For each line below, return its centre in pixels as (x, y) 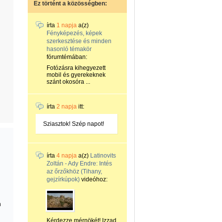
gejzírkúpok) (63, 179)
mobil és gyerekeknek (76, 75)
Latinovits (103, 156)
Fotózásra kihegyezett (76, 68)
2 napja (67, 107)
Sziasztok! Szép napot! (74, 124)
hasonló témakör (69, 49)
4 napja (67, 156)
